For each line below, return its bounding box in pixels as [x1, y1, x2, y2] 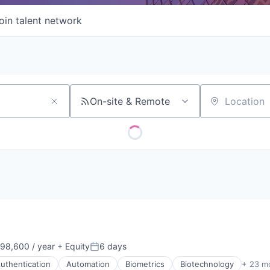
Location [199, 100, 239, 113]
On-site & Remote [90, 95, 170, 107]
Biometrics [125, 259, 165, 269]
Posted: [89, 245, 124, 257]
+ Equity [55, 241, 90, 251]
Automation [66, 259, 110, 269]
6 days [99, 241, 127, 251]
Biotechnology [180, 259, 234, 269]
